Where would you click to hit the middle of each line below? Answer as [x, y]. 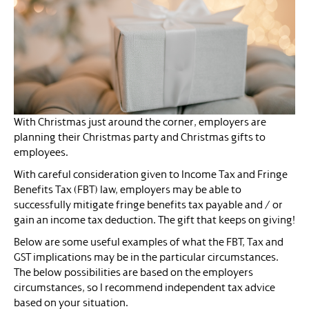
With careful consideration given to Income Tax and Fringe [151, 175]
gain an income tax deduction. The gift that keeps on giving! [154, 220]
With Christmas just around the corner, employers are [140, 122]
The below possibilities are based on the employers [133, 273]
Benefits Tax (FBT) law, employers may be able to [128, 190]
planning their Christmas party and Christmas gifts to [140, 138]
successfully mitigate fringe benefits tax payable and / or [148, 205]
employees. [41, 153]
